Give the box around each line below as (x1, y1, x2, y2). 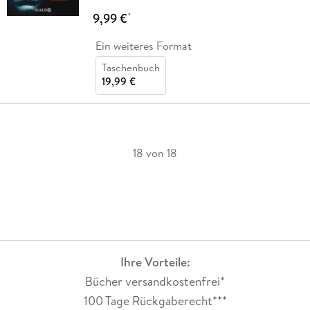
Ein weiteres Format (95, 37, 192, 53)
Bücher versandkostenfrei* (85, 273, 225, 291)
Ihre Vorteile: (120, 253, 190, 271)
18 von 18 (133, 145, 177, 161)
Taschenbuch (101, 60, 160, 75)
